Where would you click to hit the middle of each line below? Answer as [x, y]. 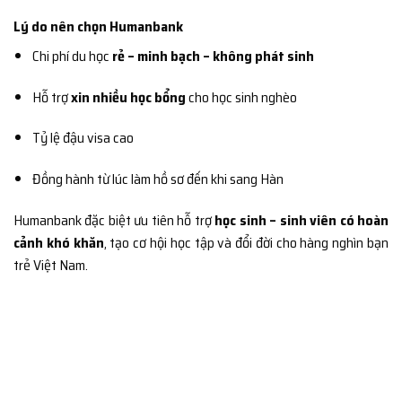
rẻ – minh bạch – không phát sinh [213, 56]
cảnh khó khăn [59, 243]
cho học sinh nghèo [241, 97]
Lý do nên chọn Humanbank [98, 26]
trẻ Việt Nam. [51, 266]
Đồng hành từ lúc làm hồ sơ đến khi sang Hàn [157, 179]
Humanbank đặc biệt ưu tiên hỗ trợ [114, 221]
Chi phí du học [72, 56]
